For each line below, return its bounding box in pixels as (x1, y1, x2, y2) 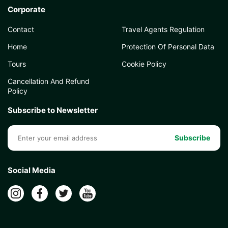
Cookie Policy (122, 60, 166, 68)
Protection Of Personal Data (122, 42, 214, 51)
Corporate (8, 5, 45, 14)
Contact (8, 25, 34, 34)
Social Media (8, 165, 55, 175)
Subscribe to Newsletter (8, 105, 98, 115)
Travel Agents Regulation (122, 25, 205, 34)
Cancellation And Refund (8, 77, 90, 85)
